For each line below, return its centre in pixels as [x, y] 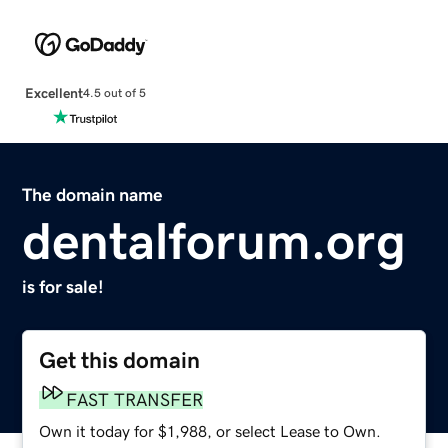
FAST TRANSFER [135, 399]
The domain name [93, 194]
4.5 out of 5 [114, 93]
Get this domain [120, 360]
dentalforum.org [214, 240]
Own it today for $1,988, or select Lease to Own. [210, 430]
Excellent [53, 92]
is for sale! [63, 286]
